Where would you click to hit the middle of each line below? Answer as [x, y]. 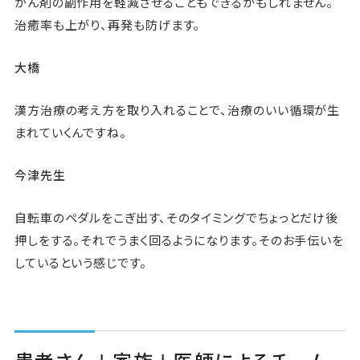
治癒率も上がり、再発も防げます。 [107, 25]
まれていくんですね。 [70, 133]
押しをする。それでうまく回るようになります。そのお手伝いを [179, 240]
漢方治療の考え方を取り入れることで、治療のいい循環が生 [177, 110]
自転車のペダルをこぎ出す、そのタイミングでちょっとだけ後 [176, 218]
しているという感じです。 [80, 263]
